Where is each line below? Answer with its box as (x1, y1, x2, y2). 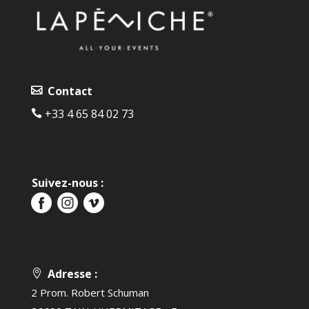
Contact (41, 83, 92, 99)
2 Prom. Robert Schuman (30, 285, 149, 299)
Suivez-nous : (31, 175, 103, 191)
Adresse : (41, 266, 97, 281)
